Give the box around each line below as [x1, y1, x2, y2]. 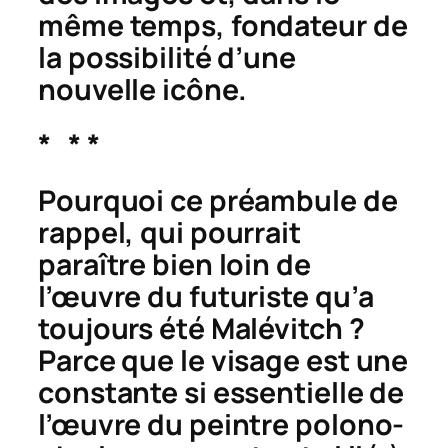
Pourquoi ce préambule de [38, 180, 398, 220]
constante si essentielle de [38, 372, 405, 412]
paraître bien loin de [38, 244, 311, 284]
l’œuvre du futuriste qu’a [38, 276, 374, 316]
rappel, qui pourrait [38, 212, 301, 252]
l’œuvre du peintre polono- [38, 404, 405, 444]
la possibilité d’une [38, 37, 296, 77]
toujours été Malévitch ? [38, 308, 365, 348]
